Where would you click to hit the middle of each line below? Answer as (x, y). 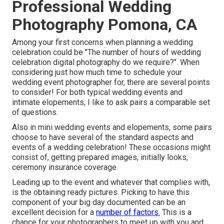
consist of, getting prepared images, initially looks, (100, 157)
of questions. (35, 112)
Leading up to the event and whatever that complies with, (111, 182)
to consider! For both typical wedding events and (97, 92)
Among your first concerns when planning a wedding (102, 42)
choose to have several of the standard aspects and (103, 137)
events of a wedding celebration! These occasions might (111, 147)
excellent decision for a (54, 212)
